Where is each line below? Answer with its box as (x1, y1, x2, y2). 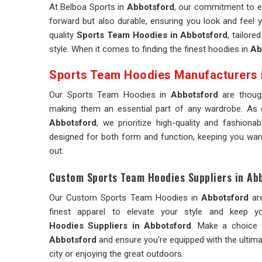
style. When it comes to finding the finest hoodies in (49, 44, 250, 54)
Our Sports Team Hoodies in (49, 89, 171, 100)
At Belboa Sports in (49, 2, 127, 12)
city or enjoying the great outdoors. (49, 249, 184, 259)
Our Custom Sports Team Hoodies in (49, 192, 202, 203)
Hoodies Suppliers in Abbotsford (49, 220, 192, 231)
